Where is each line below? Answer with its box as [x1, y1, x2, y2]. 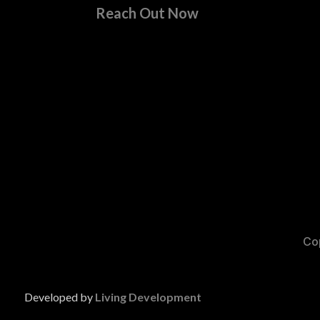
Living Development [92, 290, 201, 304]
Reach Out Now [96, 4, 199, 21]
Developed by [24, 290, 93, 304]
